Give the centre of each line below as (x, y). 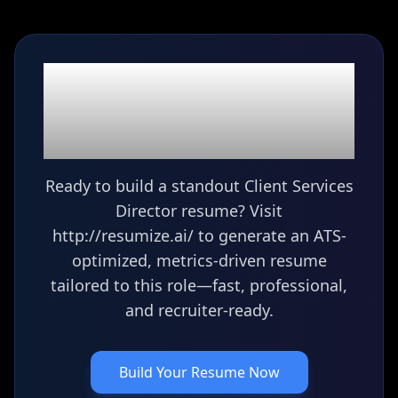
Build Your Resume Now (199, 372)
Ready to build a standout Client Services (199, 186)
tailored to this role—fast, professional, (199, 285)
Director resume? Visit (199, 211)
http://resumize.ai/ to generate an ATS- (199, 235)
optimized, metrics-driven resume (199, 260)
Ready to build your (199, 79)
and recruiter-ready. (199, 310)
